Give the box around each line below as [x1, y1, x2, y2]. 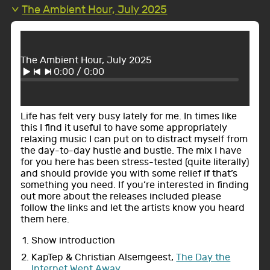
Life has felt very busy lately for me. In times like [20, 110, 237, 122]
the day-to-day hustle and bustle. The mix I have [20, 145, 242, 156]
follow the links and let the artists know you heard [20, 202, 245, 213]
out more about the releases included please [20, 190, 222, 202]
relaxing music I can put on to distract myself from [20, 133, 248, 145]
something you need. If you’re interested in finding [20, 179, 250, 190]
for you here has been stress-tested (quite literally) [20, 156, 250, 168]
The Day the [176, 251, 231, 263]
